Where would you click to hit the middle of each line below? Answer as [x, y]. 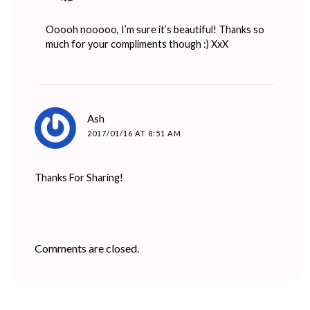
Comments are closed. [86, 248]
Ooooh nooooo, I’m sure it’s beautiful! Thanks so [155, 30]
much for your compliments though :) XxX [137, 44]
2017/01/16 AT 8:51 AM [134, 134]
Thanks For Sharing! [79, 177]
